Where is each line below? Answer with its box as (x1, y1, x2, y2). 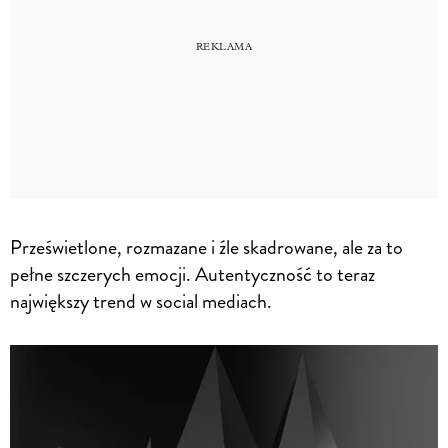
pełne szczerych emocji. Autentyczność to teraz (10, 259, 375, 289)
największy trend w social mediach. (10, 286, 272, 316)
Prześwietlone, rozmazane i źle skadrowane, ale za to (10, 232, 403, 262)
